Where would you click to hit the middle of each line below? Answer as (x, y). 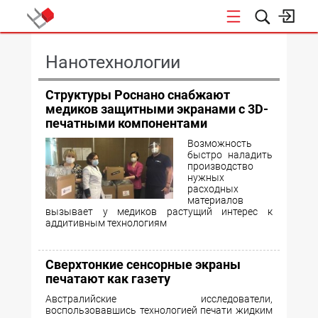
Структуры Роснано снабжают (138, 95)
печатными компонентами (126, 123)
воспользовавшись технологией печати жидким (159, 310)
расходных (213, 189)
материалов (215, 200)
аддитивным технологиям (106, 223)
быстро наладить (230, 155)
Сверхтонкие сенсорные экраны (143, 264)
